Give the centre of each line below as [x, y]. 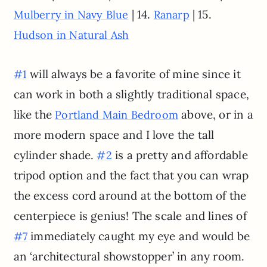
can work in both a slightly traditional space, [131, 94]
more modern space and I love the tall [114, 134]
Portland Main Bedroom [117, 114]
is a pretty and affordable [180, 155]
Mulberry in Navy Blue [71, 14]
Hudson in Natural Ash [71, 35]
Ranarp [171, 14]
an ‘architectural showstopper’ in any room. [129, 256]
